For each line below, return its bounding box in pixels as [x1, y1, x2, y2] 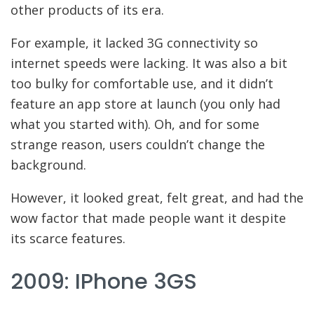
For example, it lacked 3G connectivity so [11, 34, 258, 52]
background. [11, 156, 86, 174]
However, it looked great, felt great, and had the [11, 189, 303, 207]
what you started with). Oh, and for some [11, 116, 259, 133]
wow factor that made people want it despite [11, 210, 286, 227]
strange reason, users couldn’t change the [11, 136, 265, 153]
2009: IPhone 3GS [11, 266, 197, 296]
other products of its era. [11, 1, 164, 19]
